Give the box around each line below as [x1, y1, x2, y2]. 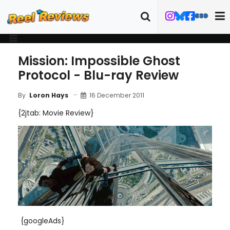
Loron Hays [29, 91, 68, 100]
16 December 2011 [89, 90, 144, 100]
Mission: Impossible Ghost [18, 52, 180, 69]
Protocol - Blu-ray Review [18, 67, 179, 84]
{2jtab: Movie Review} [18, 108, 94, 118]
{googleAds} [21, 215, 65, 226]
